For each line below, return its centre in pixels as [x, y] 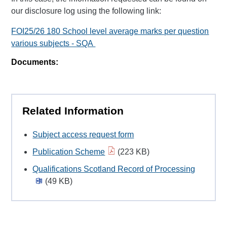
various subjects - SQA [53, 43]
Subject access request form [83, 134]
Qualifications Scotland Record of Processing [114, 169]
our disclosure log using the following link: [86, 11]
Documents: [35, 62]
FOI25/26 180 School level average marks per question [110, 31]
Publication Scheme [69, 152]
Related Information [73, 111]
